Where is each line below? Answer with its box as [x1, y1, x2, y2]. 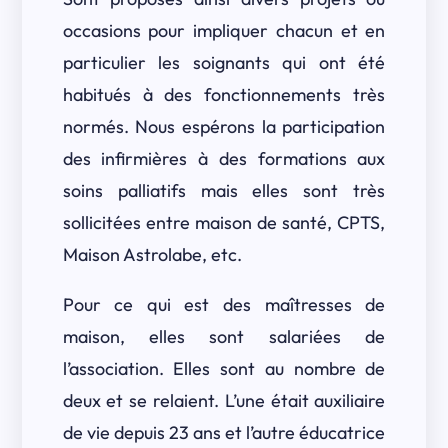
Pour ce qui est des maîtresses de [62, 293, 386, 316]
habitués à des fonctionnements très [62, 83, 386, 106]
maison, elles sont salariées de [62, 325, 386, 348]
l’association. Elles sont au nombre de [62, 357, 386, 380]
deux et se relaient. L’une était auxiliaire [62, 389, 386, 412]
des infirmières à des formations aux [62, 147, 386, 170]
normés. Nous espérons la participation [62, 115, 386, 138]
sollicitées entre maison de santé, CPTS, [62, 211, 386, 234]
